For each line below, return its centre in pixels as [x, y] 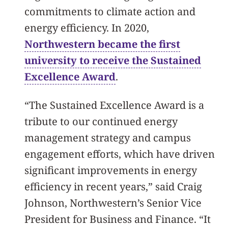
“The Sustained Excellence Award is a [114, 105]
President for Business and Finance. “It [118, 219]
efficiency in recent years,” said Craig [113, 186]
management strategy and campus [108, 137]
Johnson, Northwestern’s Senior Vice [113, 203]
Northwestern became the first [102, 44]
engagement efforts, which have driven [120, 154]
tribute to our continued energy [101, 121]
